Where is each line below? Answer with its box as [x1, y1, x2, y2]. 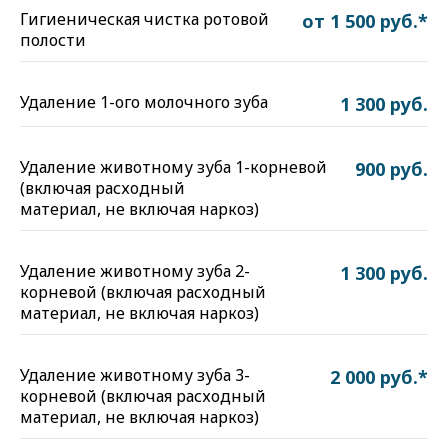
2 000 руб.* [330, 365, 428, 389]
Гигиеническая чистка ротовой [20, 8, 269, 30]
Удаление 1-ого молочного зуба [20, 91, 268, 113]
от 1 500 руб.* [302, 9, 428, 33]
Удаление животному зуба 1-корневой [20, 156, 327, 178]
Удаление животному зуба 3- [20, 364, 250, 386]
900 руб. [355, 157, 428, 181]
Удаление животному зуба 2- [20, 260, 250, 282]
